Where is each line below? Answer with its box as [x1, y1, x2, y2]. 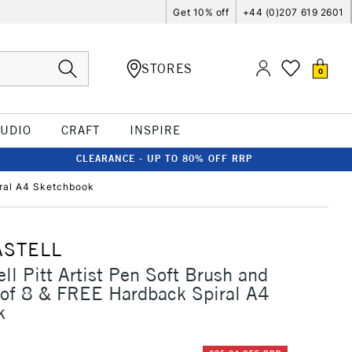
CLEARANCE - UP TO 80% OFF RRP [76, 152, 252, 164]
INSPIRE [129, 123, 181, 137]
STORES [141, 60, 192, 76]
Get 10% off [173, 5, 229, 18]
